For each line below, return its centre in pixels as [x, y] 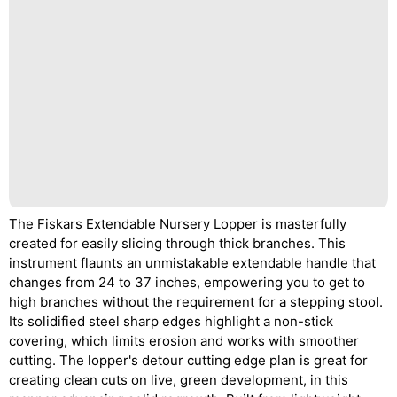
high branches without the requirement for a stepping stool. [196, 301]
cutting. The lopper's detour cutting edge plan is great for [188, 360]
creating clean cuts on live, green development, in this [179, 379]
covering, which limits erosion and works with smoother [184, 340]
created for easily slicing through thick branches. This [177, 243]
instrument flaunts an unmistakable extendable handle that [192, 262]
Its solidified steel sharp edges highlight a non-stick [171, 321]
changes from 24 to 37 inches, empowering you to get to [187, 282]
